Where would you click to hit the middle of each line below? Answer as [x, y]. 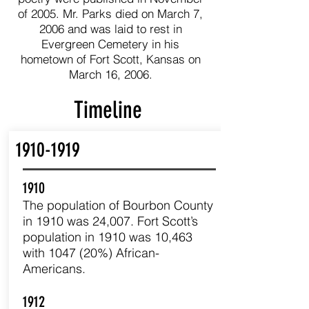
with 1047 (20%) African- [91, 253]
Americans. [54, 269]
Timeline [110, 110]
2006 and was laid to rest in [110, 29]
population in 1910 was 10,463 [107, 237]
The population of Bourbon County [118, 205]
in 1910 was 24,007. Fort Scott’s [110, 221]
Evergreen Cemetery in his [110, 44]
